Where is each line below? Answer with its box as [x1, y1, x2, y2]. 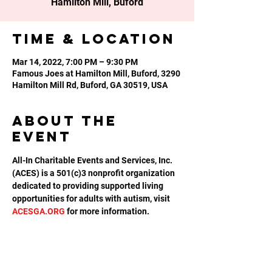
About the [12, 112, 117, 129]
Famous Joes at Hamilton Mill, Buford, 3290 [12, 69, 180, 78]
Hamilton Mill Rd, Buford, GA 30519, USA [12, 80, 168, 90]
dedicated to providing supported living [12, 181, 165, 191]
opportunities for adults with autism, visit [12, 194, 172, 203]
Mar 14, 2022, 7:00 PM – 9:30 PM [12, 57, 138, 67]
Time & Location [12, 30, 175, 47]
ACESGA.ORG [12, 206, 65, 216]
